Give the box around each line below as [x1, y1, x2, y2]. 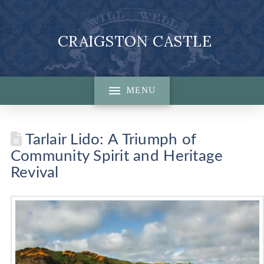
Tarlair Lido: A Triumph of [22, 132, 197, 147]
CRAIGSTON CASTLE [57, 31, 212, 51]
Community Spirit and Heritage [10, 148, 223, 164]
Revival [10, 165, 59, 180]
